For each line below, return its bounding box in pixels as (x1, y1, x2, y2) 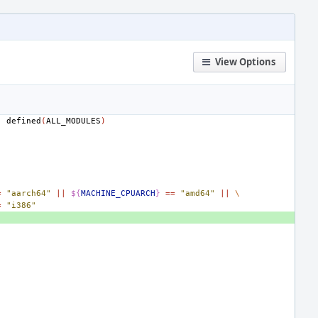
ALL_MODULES (46, 116, 101, 126)
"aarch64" (6, 189, 51, 198)
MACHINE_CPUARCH (81, 189, 155, 198)
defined (6, 116, 41, 126)
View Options (215, 55, 275, 68)
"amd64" (180, 189, 215, 198)
